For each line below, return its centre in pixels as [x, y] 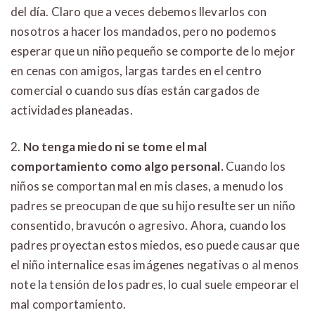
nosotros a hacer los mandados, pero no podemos [143, 32]
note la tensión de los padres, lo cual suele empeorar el [155, 285]
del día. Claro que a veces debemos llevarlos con [139, 12]
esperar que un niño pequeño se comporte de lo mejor [153, 51]
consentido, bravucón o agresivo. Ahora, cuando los [149, 226]
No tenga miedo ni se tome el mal [115, 147]
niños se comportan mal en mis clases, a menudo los [147, 186]
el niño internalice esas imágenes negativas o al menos [155, 265]
